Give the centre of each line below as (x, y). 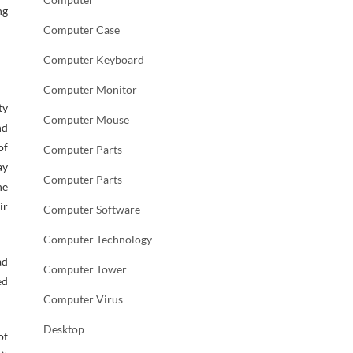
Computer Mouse (86, 119)
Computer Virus (83, 299)
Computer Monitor (90, 89)
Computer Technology (98, 239)
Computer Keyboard (94, 59)
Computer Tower (85, 269)
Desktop (64, 329)
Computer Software (92, 209)
